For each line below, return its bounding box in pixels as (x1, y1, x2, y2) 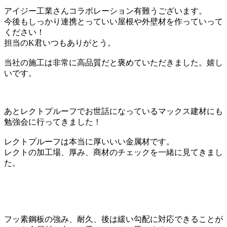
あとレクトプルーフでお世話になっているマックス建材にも (4, 106, 223, 116)
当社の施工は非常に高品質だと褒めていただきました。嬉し (4, 58, 223, 67)
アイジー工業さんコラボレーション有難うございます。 (4, 6, 207, 15)
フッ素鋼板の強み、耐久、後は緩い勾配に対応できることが (4, 214, 223, 223)
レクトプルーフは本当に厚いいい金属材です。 (4, 137, 174, 146)
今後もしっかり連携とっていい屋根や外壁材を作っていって (4, 17, 223, 26)
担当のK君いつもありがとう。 (4, 38, 116, 47)
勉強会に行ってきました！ (4, 117, 101, 126)
